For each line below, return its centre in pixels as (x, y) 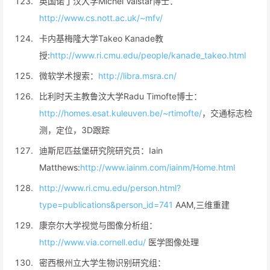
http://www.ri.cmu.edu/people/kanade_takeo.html (148, 55)
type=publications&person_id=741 (106, 205)
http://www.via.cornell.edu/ (94, 242)
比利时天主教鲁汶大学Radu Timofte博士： (121, 96)
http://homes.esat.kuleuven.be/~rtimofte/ (121, 113)
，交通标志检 (227, 113)
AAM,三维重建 (201, 205)
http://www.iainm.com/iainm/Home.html (158, 167)
